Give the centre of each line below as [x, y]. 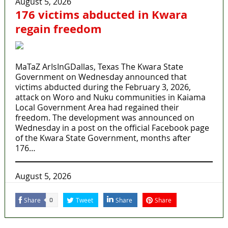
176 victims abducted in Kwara [101, 15]
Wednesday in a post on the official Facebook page [112, 128]
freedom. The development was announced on [105, 118]
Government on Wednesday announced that [101, 77]
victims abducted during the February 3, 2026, [103, 87]
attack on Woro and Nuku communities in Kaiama [110, 97]
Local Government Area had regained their [97, 108]
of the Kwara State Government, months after [103, 138]
